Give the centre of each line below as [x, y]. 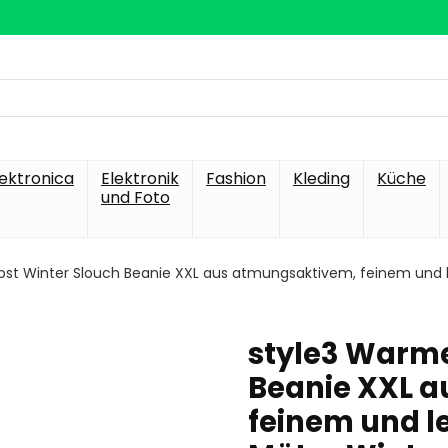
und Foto [135, 197]
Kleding [321, 178]
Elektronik [140, 178]
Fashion [236, 178]
